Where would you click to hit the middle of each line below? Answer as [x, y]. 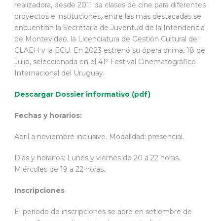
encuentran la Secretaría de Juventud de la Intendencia [110, 27]
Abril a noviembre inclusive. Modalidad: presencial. [99, 136]
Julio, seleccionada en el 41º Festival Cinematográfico [105, 61]
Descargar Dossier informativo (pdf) [82, 94]
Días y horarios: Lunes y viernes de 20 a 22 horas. [97, 158]
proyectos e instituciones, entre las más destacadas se [108, 16]
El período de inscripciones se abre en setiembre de [103, 211]
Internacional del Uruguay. [59, 73]
